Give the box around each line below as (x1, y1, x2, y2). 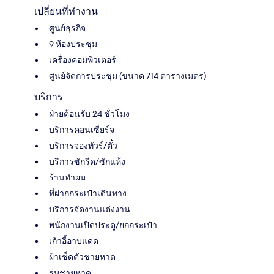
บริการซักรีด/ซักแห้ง (49, 155, 125, 167)
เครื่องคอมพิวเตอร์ (49, 54, 116, 65)
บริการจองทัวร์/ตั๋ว (49, 139, 117, 151)
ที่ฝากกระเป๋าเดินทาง (49, 187, 127, 199)
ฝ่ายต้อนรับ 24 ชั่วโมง (49, 108, 130, 119)
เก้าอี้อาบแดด (49, 235, 98, 246)
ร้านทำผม (49, 171, 86, 183)
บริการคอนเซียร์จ (49, 124, 114, 135)
